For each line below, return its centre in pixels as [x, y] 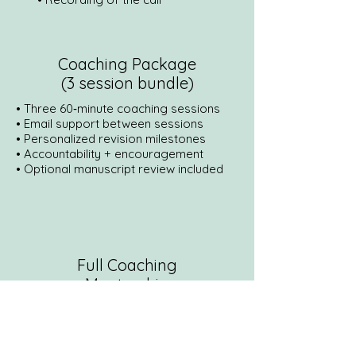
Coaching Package [127, 64]
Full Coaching [127, 265]
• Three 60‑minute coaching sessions [118, 108]
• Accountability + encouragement [110, 154]
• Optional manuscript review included [120, 169]
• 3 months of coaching [102, 335]
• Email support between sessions [110, 124]
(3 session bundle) [127, 83]
